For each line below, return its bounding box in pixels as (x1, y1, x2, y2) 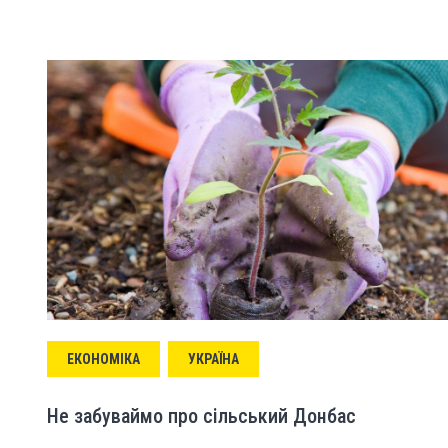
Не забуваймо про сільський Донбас (47, 404, 356, 428)
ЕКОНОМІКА (67, 351, 140, 367)
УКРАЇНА (188, 351, 239, 367)
